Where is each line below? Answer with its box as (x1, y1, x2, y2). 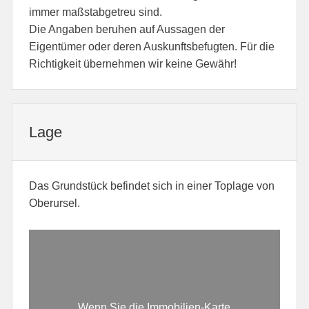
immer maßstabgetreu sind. (29, 6, 163, 18)
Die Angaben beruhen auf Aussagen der (29, 23, 226, 35)
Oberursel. (29, 197, 81, 209)
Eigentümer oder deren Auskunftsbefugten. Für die (29, 41, 275, 52)
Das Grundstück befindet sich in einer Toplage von (29, 180, 275, 192)
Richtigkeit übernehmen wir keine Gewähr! (29, 58, 237, 70)
